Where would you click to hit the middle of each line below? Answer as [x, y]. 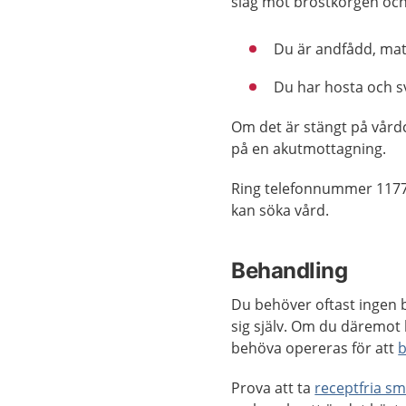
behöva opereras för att [315, 348]
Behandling [290, 271]
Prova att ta [273, 388]
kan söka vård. [280, 210]
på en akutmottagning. [309, 149]
